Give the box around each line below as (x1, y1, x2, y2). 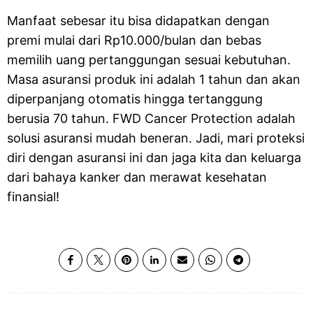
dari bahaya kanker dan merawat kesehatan (7, 170, 267, 184)
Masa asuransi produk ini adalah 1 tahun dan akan (7, 72, 300, 87)
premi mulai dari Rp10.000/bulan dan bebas (7, 33, 261, 48)
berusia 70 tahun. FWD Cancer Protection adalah (7, 111, 296, 126)
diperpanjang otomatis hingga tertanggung (7, 92, 263, 106)
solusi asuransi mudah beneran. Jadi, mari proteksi (7, 131, 305, 145)
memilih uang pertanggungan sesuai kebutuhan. (7, 52, 291, 67)
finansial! (7, 189, 59, 204)
